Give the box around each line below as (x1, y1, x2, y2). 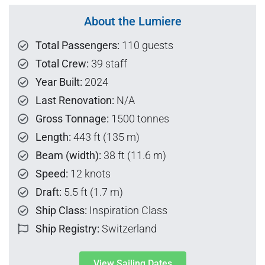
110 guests (119, 39, 173, 52)
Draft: (35, 186, 62, 199)
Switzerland (99, 222, 157, 235)
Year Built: (35, 76, 82, 89)
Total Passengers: (35, 39, 119, 52)
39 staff (89, 57, 127, 70)
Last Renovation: (35, 94, 114, 107)
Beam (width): (35, 149, 101, 162)
